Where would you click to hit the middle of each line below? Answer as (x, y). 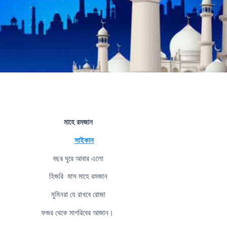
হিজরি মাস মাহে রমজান (78, 176)
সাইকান (84, 140)
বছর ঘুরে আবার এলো (78, 158)
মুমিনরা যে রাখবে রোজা (78, 195)
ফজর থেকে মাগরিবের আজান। (78, 212)
